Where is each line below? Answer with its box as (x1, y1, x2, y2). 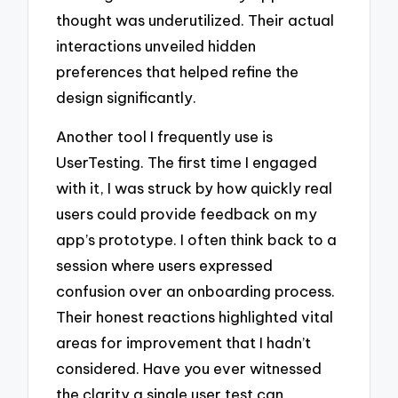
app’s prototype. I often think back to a (56, 230, 338, 250)
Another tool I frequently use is (56, 127, 274, 147)
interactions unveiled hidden (56, 36, 257, 55)
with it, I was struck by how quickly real (56, 179, 333, 198)
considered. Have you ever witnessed (56, 359, 322, 378)
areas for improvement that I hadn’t (56, 333, 312, 353)
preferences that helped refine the (56, 61, 299, 81)
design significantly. (56, 87, 197, 107)
